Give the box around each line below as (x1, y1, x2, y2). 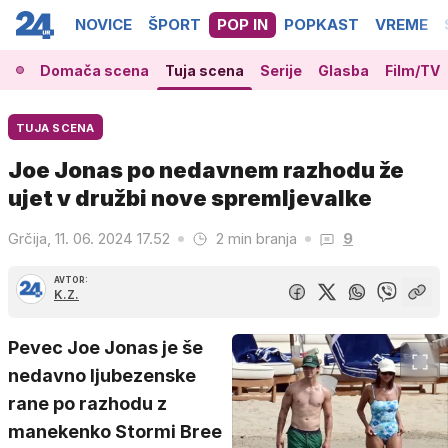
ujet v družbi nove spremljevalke (8, 185, 372, 211)
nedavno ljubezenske (8, 365, 196, 386)
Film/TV (385, 61, 440, 79)
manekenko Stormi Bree (8, 421, 222, 442)
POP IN (217, 15, 268, 34)
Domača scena (40, 61, 149, 79)
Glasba (318, 61, 369, 79)
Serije (260, 61, 302, 79)
